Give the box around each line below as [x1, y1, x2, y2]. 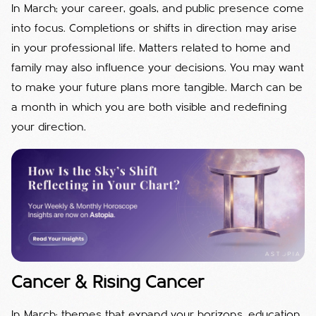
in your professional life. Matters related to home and [11, 42, 290, 54]
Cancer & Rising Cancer [11, 274, 204, 292]
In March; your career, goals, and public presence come [11, 3, 304, 15]
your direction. [11, 121, 86, 133]
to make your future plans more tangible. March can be [11, 82, 303, 94]
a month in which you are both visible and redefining [11, 102, 286, 114]
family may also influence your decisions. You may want [11, 62, 304, 74]
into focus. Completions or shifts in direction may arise [11, 23, 297, 35]
